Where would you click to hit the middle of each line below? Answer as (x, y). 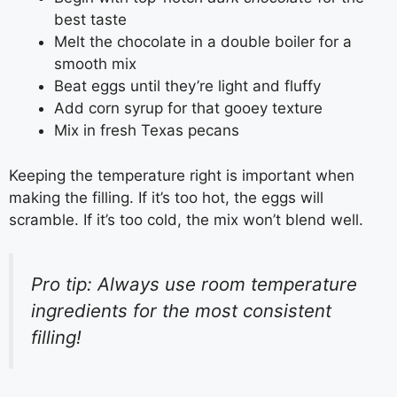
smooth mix (95, 64)
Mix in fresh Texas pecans (147, 131)
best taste (90, 20)
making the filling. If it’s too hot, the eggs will (166, 197)
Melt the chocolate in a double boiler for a (203, 42)
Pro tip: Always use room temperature (194, 284)
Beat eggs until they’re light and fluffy (187, 86)
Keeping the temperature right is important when (182, 175)
